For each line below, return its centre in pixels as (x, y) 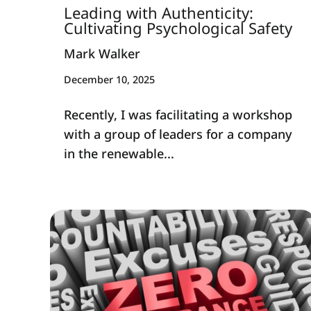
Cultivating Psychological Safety (178, 27)
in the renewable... (119, 153)
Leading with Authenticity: (159, 12)
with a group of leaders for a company (178, 134)
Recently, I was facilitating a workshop (178, 114)
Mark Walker (102, 54)
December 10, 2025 (109, 79)
